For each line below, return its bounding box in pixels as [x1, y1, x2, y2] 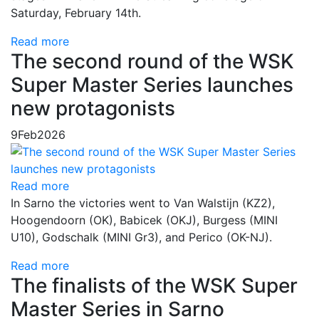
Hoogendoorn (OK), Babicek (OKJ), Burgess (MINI [11, 213, 278, 227]
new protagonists [11, 96, 175, 120]
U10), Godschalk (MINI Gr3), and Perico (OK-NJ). [11, 230, 272, 244]
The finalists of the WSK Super [11, 273, 298, 298]
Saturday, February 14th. [11, 6, 141, 20]
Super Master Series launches [11, 73, 293, 97]
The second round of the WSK [11, 49, 294, 73]
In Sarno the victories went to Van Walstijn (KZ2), [11, 196, 275, 210]
